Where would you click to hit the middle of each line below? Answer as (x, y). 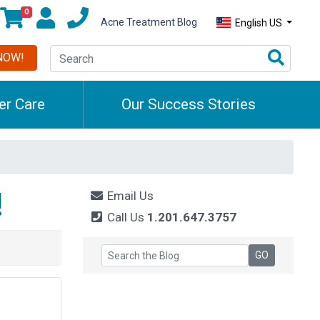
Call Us (125, 217)
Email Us (129, 196)
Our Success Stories (188, 105)
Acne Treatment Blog (149, 22)
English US (258, 22)
